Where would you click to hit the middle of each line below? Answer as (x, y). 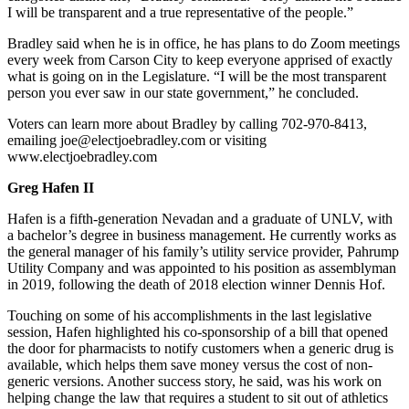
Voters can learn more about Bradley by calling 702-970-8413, (187, 123)
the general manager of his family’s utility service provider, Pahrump (203, 251)
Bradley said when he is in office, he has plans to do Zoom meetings (204, 43)
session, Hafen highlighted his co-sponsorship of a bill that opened (198, 331)
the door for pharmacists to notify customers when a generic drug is (200, 348)
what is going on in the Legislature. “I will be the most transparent (197, 76)
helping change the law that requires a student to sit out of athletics (198, 397)
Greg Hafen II (51, 187)
